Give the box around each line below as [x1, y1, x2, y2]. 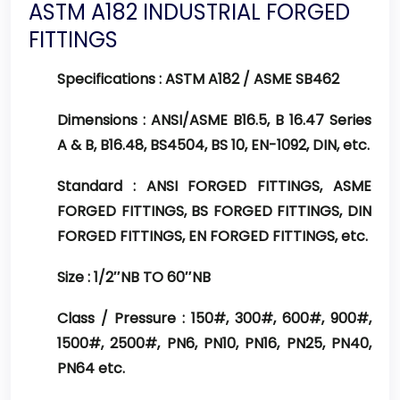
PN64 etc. [57, 358, 125, 379]
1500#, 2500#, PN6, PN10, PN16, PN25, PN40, [57, 333, 371, 354]
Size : [57, 267, 90, 287]
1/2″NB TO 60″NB [90, 267, 211, 287]
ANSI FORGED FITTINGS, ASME [135, 176, 372, 196]
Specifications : [57, 69, 162, 89]
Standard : [57, 176, 136, 196]
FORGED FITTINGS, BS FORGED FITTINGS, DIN [57, 201, 371, 221]
